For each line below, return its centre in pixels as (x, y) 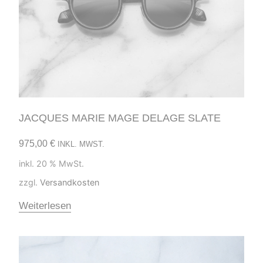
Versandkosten (70, 182)
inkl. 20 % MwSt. (51, 163)
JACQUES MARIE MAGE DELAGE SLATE (120, 118)
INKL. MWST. (81, 144)
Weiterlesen (45, 205)
